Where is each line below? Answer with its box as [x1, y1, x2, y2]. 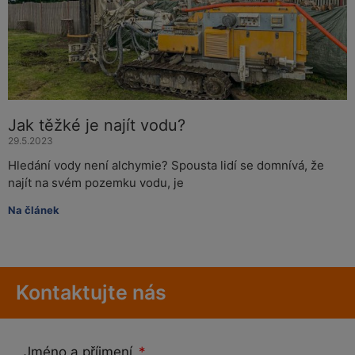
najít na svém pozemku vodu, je [8, 175, 184, 191]
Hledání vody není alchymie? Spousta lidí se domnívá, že [8, 158, 324, 174]
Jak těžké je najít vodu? [8, 116, 185, 136]
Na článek [8, 204, 59, 217]
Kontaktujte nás [16, 281, 166, 305]
